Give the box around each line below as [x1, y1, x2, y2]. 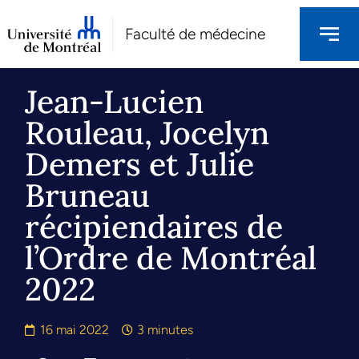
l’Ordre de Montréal [25, 237, 317, 279]
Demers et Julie [25, 143, 255, 185]
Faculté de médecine [124, 25, 265, 43]
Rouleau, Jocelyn [25, 112, 270, 154]
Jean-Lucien [25, 81, 204, 123]
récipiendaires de [25, 206, 284, 248]
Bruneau [25, 175, 151, 216]
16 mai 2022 [40, 322, 110, 338]
